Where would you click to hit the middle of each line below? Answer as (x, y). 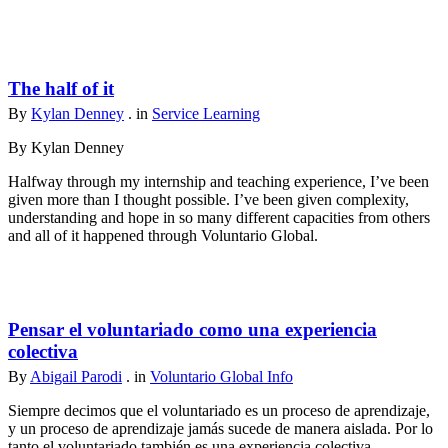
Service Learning (206, 113)
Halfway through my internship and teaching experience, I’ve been (218, 181)
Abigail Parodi (76, 376)
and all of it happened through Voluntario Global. (163, 235)
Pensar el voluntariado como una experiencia (192, 329)
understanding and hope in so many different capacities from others (219, 217)
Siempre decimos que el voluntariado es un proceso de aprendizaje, (219, 410)
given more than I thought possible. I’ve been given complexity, (208, 199)
